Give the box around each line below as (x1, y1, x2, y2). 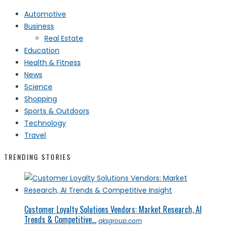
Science (24, 81, 52, 92)
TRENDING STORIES (4, 151, 71, 162)
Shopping (24, 93, 57, 104)
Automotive (24, 9, 66, 19)
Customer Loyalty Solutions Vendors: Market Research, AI (24, 203, 202, 216)
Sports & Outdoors (24, 105, 89, 116)
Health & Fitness (24, 57, 81, 68)
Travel (24, 130, 46, 140)
